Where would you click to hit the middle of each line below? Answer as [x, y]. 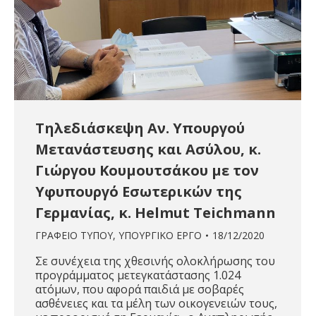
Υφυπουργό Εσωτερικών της [139, 192]
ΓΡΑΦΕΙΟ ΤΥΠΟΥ [74, 236]
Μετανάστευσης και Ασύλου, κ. [148, 150]
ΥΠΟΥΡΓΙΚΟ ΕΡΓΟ [160, 236]
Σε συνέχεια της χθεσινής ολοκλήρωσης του [155, 261]
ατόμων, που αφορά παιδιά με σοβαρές [140, 290]
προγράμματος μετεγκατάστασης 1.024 [138, 275]
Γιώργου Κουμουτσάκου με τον [147, 171]
